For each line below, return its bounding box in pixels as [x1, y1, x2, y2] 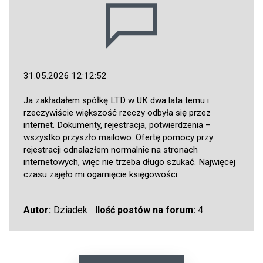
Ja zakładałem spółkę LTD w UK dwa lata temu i [23, 95, 209, 106]
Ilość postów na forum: [95, 204, 195, 216]
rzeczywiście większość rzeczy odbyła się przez [23, 107, 211, 119]
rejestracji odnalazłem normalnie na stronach [23, 144, 198, 156]
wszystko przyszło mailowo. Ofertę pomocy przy [23, 132, 213, 143]
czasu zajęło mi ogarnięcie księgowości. [23, 169, 179, 180]
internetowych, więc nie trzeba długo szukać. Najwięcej [23, 157, 235, 168]
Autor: [23, 204, 51, 216]
